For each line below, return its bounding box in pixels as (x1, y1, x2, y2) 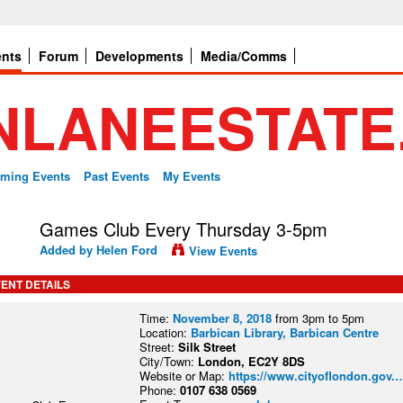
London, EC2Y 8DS (198, 353, 306, 370)
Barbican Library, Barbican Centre (191, 324, 380, 341)
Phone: (139, 381, 181, 399)
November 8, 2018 (173, 309, 273, 327)
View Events (189, 242, 257, 260)
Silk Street (178, 338, 237, 355)
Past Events (84, 167, 149, 184)
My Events (163, 167, 220, 184)
